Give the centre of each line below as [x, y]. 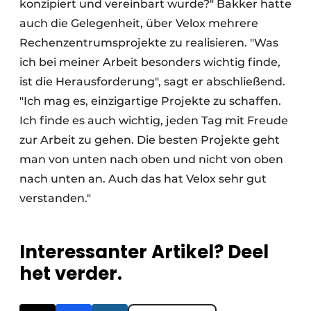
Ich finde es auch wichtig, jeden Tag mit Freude [154, 120]
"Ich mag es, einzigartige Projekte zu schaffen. [150, 101]
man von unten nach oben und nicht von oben [151, 159]
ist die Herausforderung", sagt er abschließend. [152, 81]
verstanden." [59, 198]
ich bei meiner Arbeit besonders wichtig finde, [150, 62]
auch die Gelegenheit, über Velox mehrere [139, 23]
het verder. [71, 273]
